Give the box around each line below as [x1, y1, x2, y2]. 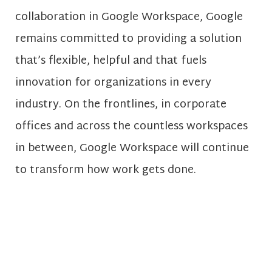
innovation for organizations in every [15, 73, 211, 93]
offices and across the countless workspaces [15, 117, 248, 137]
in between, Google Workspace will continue [15, 138, 249, 159]
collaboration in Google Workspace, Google [15, 7, 243, 28]
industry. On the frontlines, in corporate [15, 95, 226, 115]
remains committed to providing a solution [15, 29, 242, 50]
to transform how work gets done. [15, 160, 196, 181]
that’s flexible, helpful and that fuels [15, 51, 206, 72]
